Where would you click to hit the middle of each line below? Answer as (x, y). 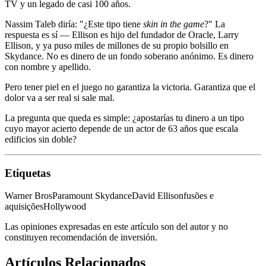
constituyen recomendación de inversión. (81, 237)
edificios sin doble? (41, 139)
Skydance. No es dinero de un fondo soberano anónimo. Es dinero (129, 56)
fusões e (199, 196)
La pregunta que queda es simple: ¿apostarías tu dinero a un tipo (124, 118)
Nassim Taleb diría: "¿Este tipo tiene (74, 24)
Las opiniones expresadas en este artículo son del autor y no (116, 227)
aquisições (24, 207)
